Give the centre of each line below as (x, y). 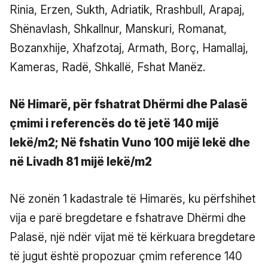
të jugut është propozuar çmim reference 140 (126, 256)
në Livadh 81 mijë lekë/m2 (81, 162)
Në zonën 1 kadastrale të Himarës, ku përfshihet (133, 199)
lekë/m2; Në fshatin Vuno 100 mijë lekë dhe (130, 142)
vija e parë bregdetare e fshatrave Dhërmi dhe (128, 218)
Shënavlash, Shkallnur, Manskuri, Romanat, (118, 29)
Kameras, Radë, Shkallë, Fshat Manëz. (107, 67)
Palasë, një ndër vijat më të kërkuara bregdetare (133, 237)
